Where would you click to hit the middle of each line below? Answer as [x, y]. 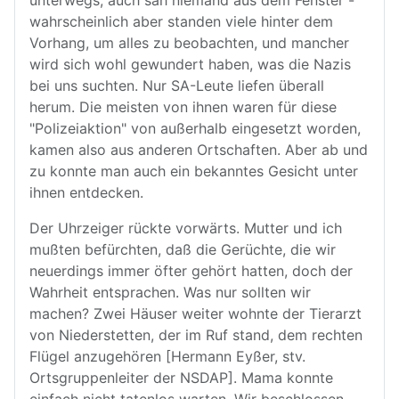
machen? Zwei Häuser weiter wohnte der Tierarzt [195, 313]
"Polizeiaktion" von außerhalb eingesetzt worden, [195, 128]
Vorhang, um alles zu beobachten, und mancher [189, 43]
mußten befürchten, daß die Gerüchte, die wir [183, 249]
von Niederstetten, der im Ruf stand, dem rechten [196, 335]
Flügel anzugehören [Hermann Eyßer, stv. [167, 356]
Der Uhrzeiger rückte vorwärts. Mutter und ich [186, 228]
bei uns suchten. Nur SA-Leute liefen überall [177, 85]
